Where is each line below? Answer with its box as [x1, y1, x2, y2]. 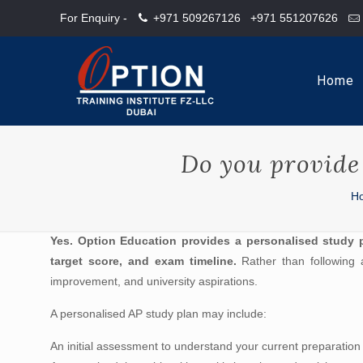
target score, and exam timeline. [50, 254, 237, 267]
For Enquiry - [60, 11, 128, 24]
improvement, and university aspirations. [50, 275, 258, 288]
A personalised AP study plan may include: [50, 307, 267, 320]
